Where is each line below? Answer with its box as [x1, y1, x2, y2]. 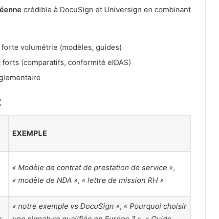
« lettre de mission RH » [82, 175, 164, 185]
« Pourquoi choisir [124, 201, 187, 211]
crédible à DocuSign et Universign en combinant [22, 5, 191, 15]
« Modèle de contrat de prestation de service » [12, 162, 173, 172]
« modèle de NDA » [12, 175, 78, 185]
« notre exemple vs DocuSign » [12, 201, 120, 211]
